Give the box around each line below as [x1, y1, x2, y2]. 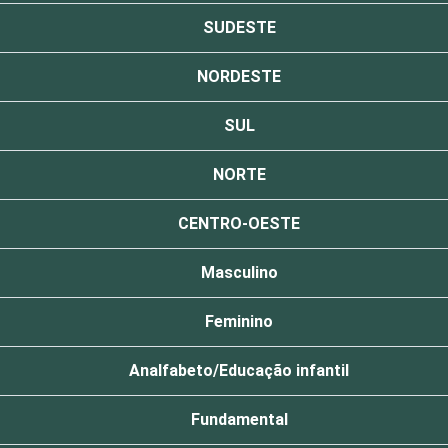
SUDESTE [202, 18, 276, 37]
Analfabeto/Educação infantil [129, 361, 349, 380]
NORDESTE [197, 67, 281, 86]
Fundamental [190, 410, 288, 429]
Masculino [200, 263, 278, 282]
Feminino [205, 312, 273, 331]
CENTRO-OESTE [178, 214, 300, 233]
